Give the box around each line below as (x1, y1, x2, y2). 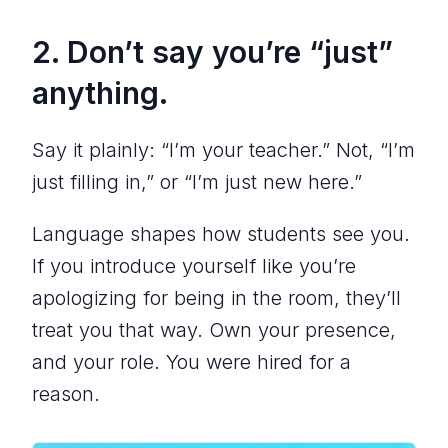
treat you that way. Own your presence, (32, 318, 396, 343)
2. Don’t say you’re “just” (32, 34, 393, 71)
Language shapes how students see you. (32, 222, 410, 247)
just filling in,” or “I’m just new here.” (32, 170, 362, 195)
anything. (32, 75, 168, 112)
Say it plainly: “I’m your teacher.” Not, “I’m (32, 138, 415, 163)
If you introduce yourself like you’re (32, 254, 356, 279)
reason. (32, 382, 100, 407)
